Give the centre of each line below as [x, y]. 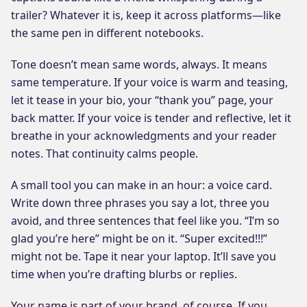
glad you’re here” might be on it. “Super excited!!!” [139, 238]
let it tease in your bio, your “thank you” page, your [142, 100]
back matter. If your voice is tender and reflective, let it [151, 118]
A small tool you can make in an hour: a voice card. [142, 185]
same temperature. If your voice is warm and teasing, [149, 82]
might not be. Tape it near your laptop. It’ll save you [144, 256]
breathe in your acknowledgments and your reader [144, 135]
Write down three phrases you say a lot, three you [140, 202]
